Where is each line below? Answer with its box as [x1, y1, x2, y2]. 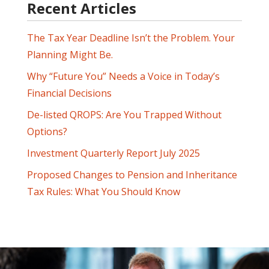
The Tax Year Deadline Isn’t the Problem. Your [27, 31, 235, 44]
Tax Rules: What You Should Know [27, 185, 181, 198]
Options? [27, 125, 68, 138]
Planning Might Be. [27, 48, 113, 61]
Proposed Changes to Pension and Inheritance [27, 168, 238, 181]
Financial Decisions [27, 86, 112, 100]
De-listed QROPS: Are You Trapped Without [27, 108, 222, 121]
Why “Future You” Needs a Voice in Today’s [27, 70, 220, 83]
